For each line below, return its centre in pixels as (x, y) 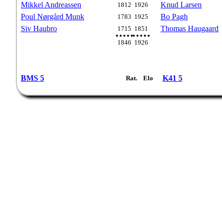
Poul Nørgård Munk (53, 17)
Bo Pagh (174, 17)
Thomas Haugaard (190, 28)
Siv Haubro (39, 28)
